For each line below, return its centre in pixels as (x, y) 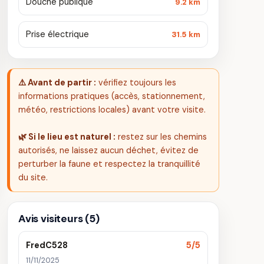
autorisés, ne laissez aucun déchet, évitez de (108, 150)
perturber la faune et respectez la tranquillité (109, 164)
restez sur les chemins (161, 137)
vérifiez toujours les (136, 82)
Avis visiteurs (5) (59, 219)
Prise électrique (57, 34)
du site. (33, 177)
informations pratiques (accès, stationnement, (112, 96)
